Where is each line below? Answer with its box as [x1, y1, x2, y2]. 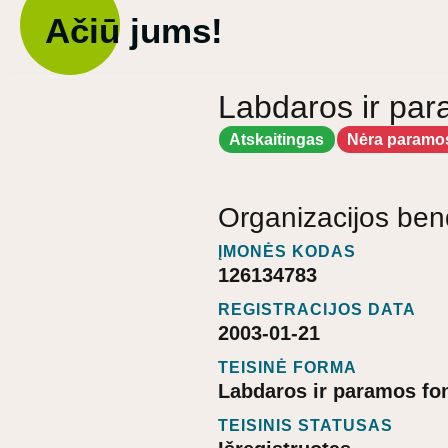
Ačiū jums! [45, 11, 223, 50]
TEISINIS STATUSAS [218, 417, 393, 435]
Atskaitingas [229, 130, 325, 148]
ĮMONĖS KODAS [218, 243, 356, 261]
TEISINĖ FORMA [218, 359, 357, 377]
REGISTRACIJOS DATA [218, 301, 416, 319]
